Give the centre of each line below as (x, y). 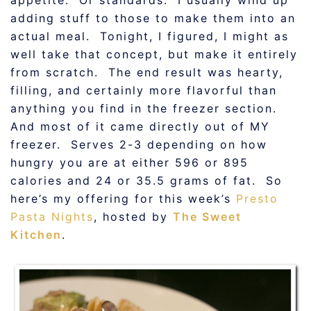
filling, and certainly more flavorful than (144, 90)
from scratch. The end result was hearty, (147, 72)
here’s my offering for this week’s (123, 199)
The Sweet (207, 217)
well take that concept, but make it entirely (154, 54)
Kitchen (36, 235)
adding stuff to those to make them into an (153, 18)
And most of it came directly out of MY (140, 126)
